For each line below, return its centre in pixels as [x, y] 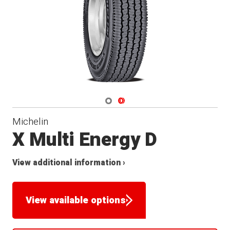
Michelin [31, 121]
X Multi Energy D [85, 140]
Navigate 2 [135, 99]
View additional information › [69, 163]
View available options [76, 200]
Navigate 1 [122, 99]
